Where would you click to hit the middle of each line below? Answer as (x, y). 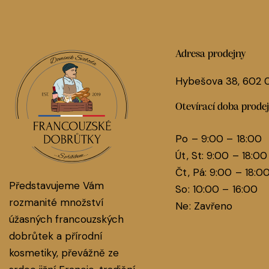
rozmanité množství (56, 203)
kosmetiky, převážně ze (64, 253)
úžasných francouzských (66, 219)
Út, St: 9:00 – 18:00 (222, 156)
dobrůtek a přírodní (56, 236)
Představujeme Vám (56, 186)
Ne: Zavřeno (204, 206)
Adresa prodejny (211, 55)
